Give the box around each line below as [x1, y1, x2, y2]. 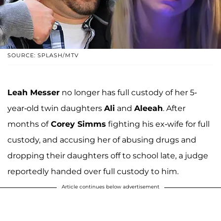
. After [163, 104, 185, 113]
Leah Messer [7, 88, 60, 98]
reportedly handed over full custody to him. [7, 167, 179, 177]
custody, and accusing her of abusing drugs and [7, 135, 196, 145]
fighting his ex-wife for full [106, 119, 210, 129]
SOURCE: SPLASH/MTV [7, 52, 79, 59]
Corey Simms [48, 119, 106, 129]
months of [7, 119, 48, 129]
